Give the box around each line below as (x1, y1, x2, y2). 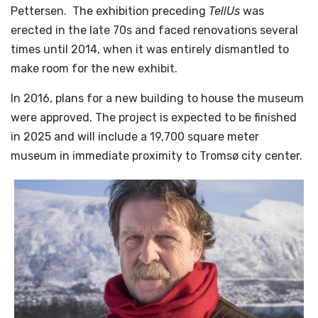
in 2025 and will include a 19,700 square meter (11, 129, 259, 143)
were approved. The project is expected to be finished (11, 110, 297, 124)
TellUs (209, 4, 240, 18)
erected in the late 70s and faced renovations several (11, 23, 298, 37)
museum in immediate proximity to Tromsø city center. (11, 148, 302, 163)
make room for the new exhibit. (11, 61, 177, 75)
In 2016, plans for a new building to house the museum (11, 91, 304, 105)
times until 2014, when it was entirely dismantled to (11, 42, 289, 56)
